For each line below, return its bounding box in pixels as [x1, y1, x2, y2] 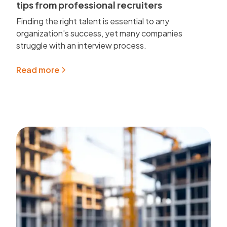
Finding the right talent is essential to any [16, 15, 170, 26]
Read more [16, 64, 60, 75]
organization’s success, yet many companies [16, 27, 183, 39]
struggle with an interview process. [16, 40, 147, 51]
